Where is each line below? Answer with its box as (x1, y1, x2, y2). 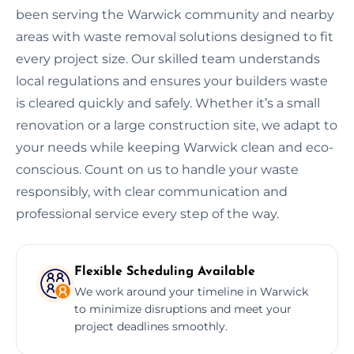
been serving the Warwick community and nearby (16, 6, 334, 22)
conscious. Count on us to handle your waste (16, 161, 299, 177)
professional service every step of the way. (16, 205, 279, 221)
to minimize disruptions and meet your (74, 301, 292, 316)
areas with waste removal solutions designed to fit (16, 28, 333, 44)
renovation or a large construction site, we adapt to (16, 117, 337, 133)
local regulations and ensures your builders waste (16, 73, 328, 88)
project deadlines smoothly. (74, 318, 228, 333)
